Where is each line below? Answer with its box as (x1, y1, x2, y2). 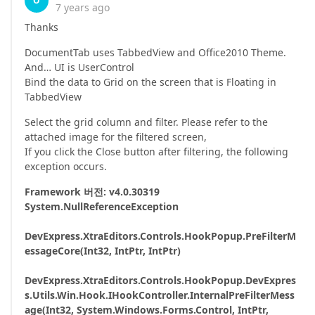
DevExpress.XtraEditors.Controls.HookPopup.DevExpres (25, 274, 296, 287)
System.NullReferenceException (25, 200, 179, 213)
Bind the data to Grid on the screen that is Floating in (25, 75, 276, 89)
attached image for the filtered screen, (25, 130, 207, 143)
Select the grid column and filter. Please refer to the (25, 115, 268, 129)
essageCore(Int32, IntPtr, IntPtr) (25, 244, 181, 257)
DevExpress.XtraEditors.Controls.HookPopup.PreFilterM (25, 229, 296, 243)
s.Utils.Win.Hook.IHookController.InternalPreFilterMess (25, 288, 295, 302)
